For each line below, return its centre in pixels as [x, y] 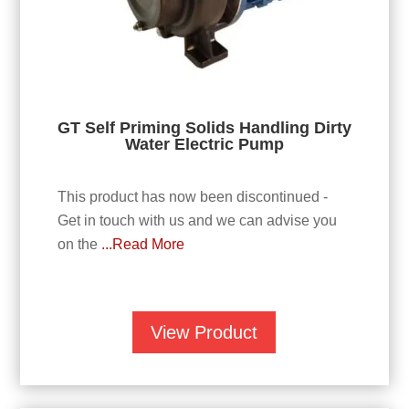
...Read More [142, 244]
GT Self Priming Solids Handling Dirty [204, 128]
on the [79, 244]
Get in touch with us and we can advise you [197, 220]
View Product [204, 332]
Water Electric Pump [204, 145]
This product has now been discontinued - [192, 196]
